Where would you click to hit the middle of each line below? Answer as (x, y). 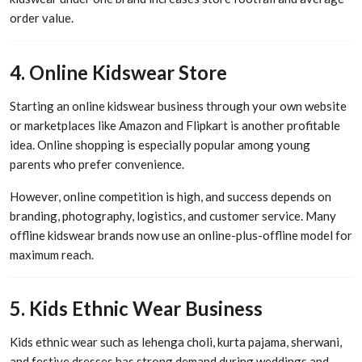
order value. (42, 18)
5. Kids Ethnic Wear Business (136, 309)
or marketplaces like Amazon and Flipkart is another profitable (175, 125)
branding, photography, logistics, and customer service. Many (173, 215)
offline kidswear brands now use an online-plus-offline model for (181, 235)
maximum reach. (52, 254)
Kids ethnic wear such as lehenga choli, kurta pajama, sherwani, (176, 342)
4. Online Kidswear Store (118, 72)
